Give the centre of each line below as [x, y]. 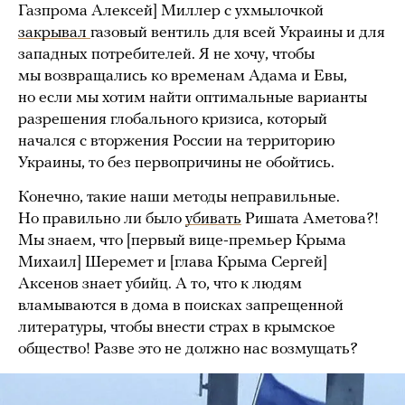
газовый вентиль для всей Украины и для [238, 33]
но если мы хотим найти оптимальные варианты [193, 99]
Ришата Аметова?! [310, 220]
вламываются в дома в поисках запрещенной [181, 306]
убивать [213, 220]
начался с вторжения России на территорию [177, 142]
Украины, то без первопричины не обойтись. [176, 164]
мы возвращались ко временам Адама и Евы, [183, 77]
